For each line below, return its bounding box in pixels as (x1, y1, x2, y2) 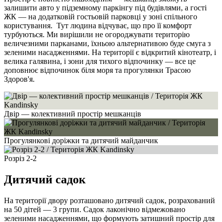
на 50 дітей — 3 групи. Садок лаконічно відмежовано (4, 205, 185, 214)
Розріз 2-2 (4, 154, 37, 163)
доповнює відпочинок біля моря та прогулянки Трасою (4, 66, 191, 75)
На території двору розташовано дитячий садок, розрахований (4, 196, 215, 205)
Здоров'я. (4, 75, 35, 84)
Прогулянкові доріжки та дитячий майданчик (4, 136, 158, 145)
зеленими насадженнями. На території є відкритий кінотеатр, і (4, 48, 216, 57)
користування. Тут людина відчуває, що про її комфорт (4, 21, 192, 30)
